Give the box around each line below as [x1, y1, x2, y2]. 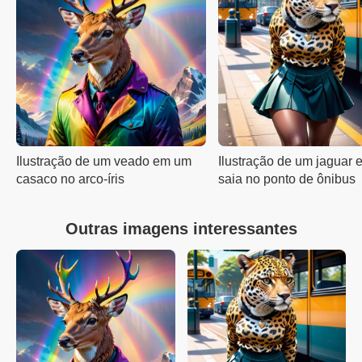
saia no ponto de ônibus [218, 172, 356, 186]
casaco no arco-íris [16, 172, 124, 186]
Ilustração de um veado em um [16, 154, 192, 168]
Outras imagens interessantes [65, 220, 297, 238]
